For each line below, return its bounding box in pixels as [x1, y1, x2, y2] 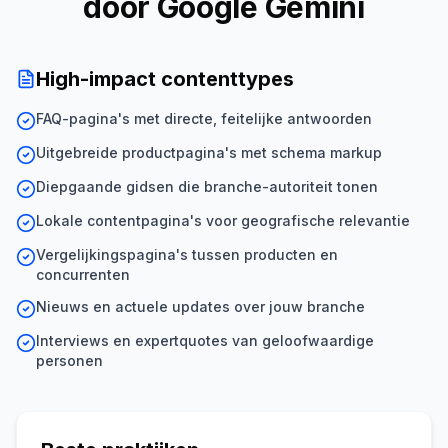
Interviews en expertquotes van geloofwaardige [36, 332, 374, 349]
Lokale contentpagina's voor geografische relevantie [36, 212, 410, 229]
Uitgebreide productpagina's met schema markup [36, 144, 382, 161]
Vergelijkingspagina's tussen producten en [36, 246, 338, 263]
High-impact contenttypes [36, 67, 294, 91]
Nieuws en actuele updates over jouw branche [36, 298, 365, 315]
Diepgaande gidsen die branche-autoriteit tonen [36, 178, 378, 195]
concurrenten [36, 266, 130, 283]
